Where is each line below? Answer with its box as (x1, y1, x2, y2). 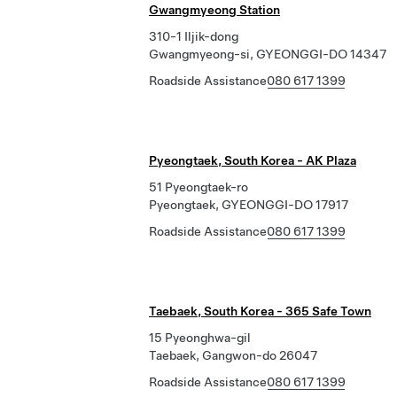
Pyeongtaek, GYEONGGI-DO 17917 (149, 198, 348, 212)
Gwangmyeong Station (149, 3, 280, 17)
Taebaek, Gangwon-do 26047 (149, 348, 317, 362)
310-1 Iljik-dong (149, 29, 238, 43)
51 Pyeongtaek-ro (149, 180, 248, 194)
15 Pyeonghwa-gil (149, 331, 251, 345)
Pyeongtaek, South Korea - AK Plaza (149, 153, 356, 167)
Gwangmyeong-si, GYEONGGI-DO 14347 (149, 47, 386, 61)
